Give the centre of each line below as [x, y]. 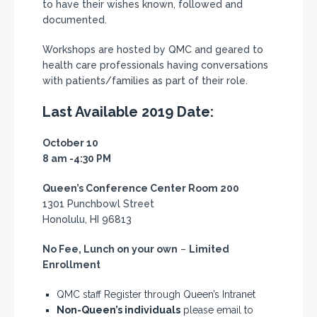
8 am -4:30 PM [77, 158]
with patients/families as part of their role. [145, 81]
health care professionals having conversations [155, 65]
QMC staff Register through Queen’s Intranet [156, 294]
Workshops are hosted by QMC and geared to [153, 50]
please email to [217, 310]
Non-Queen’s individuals [119, 310]
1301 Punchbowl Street [98, 204]
